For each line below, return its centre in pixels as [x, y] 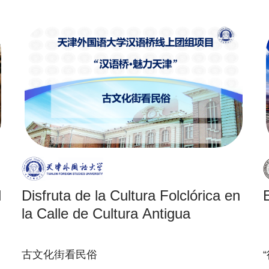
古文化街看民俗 [59, 255]
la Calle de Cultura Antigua [106, 213]
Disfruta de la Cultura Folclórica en [131, 195]
